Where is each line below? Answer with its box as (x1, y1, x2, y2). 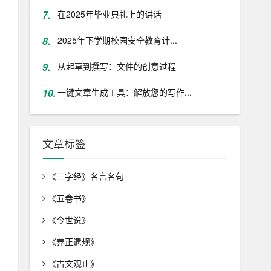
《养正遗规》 (47, 235, 99, 247)
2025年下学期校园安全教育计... (57, 34, 177, 46)
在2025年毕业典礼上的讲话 (57, 8, 162, 20)
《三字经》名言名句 (47, 170, 124, 182)
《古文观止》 (47, 257, 99, 269)
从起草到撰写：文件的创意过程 (57, 60, 176, 72)
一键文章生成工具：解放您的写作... (57, 86, 192, 98)
